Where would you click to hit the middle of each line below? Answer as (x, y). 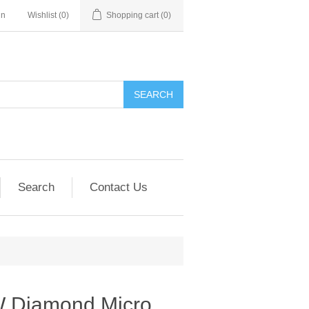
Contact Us (118, 187)
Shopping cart (132, 15)
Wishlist (42, 15)
